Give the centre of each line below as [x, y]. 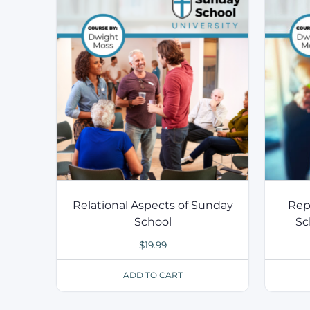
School [153, 222]
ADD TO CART [153, 275]
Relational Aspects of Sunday [153, 206]
